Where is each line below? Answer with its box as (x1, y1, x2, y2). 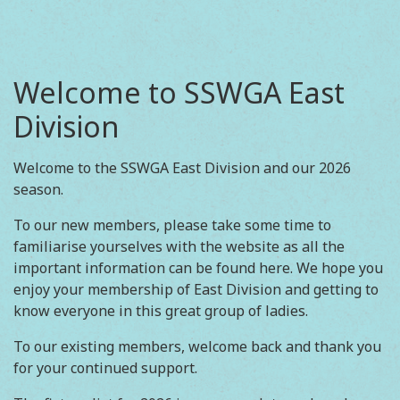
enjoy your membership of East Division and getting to (13, 279, 379, 299)
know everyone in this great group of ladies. (13, 301, 308, 321)
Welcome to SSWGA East (13, 73, 345, 112)
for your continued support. (13, 358, 197, 378)
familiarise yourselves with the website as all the (13, 237, 345, 256)
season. (13, 179, 63, 199)
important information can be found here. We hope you (13, 258, 383, 278)
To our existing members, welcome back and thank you (13, 337, 381, 356)
